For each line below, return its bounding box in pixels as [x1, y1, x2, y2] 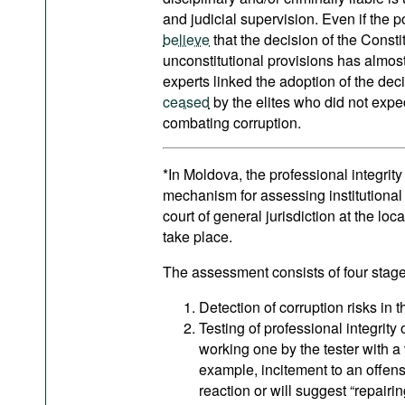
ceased [163, 91, 210, 112]
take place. [163, 226, 232, 247]
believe [163, 29, 210, 50]
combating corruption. [163, 112, 301, 133]
